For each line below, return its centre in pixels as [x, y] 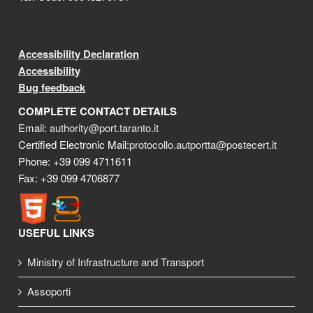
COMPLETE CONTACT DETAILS [98, 111]
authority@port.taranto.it [104, 128]
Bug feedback [52, 87]
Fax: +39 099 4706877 [69, 178]
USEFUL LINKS [57, 233]
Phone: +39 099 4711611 [75, 161]
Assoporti [49, 291]
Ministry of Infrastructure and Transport [116, 262]
